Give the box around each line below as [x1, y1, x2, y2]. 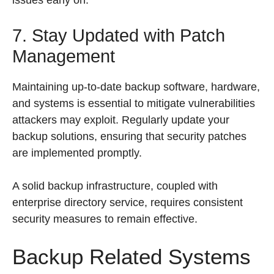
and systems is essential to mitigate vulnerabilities [12, 97, 255, 109]
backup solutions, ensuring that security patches [12, 130, 246, 143]
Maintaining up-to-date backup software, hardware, [12, 81, 260, 93]
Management [12, 46, 115, 66]
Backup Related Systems [12, 245, 251, 268]
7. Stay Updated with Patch [12, 26, 225, 45]
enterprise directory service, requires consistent [12, 196, 243, 209]
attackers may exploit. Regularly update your [12, 114, 229, 126]
